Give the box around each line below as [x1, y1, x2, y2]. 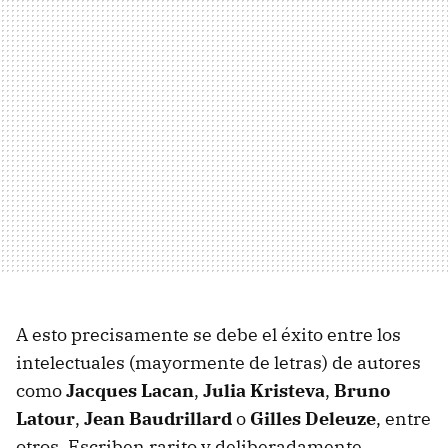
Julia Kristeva [203, 378, 325, 402]
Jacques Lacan [66, 378, 194, 402]
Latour [16, 406, 75, 430]
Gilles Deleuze [250, 406, 376, 430]
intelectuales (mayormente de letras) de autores [16, 350, 421, 374]
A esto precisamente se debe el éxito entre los [16, 322, 401, 346]
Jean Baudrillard [84, 406, 232, 430]
